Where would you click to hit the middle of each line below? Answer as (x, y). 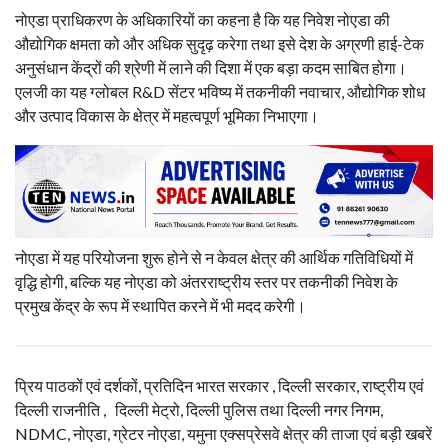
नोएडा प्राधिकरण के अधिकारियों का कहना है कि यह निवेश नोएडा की (202, 19)
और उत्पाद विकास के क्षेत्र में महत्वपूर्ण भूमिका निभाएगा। (167, 115)
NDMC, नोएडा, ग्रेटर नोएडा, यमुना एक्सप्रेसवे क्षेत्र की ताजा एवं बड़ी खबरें (223, 434)
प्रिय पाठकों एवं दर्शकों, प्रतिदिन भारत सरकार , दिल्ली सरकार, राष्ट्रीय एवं (219, 386)
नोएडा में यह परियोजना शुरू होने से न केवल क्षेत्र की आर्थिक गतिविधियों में (214, 258)
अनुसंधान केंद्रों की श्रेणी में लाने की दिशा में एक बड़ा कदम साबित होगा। (211, 67)
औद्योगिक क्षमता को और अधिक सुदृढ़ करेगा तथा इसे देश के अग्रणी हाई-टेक (219, 43)
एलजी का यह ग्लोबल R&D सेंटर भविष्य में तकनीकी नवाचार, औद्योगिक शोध (220, 91)
